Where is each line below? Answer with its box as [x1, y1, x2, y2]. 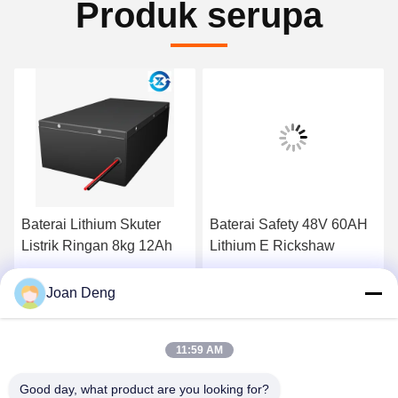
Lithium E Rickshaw [210, 237, 335, 253]
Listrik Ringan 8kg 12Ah [21, 237, 172, 253]
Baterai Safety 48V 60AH [210, 216, 368, 232]
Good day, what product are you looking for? [20, 382, 269, 396]
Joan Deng [46, 285, 115, 300]
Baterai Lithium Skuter [21, 216, 161, 232]
